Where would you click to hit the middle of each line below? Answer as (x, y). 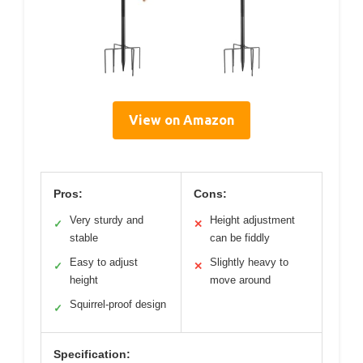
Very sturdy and (107, 220)
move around (240, 280)
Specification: (92, 354)
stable (84, 238)
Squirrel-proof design (118, 305)
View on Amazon (181, 120)
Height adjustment (252, 220)
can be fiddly (240, 238)
